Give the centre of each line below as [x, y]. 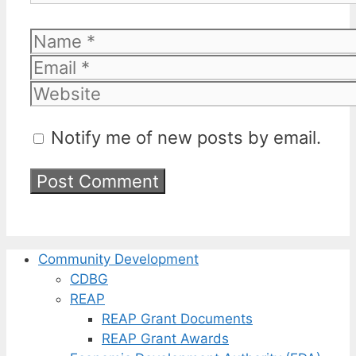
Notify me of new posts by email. [186, 138]
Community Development [118, 259]
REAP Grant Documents [177, 319]
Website [63, 93]
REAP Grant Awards [165, 339]
